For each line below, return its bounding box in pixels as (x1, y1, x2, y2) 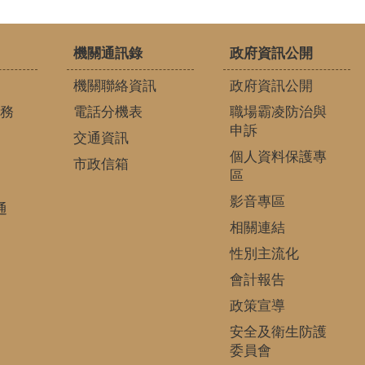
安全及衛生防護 (229, 323, 327, 340)
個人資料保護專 (229, 148, 327, 165)
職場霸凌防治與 (229, 103, 327, 120)
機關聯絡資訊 (73, 77, 156, 94)
